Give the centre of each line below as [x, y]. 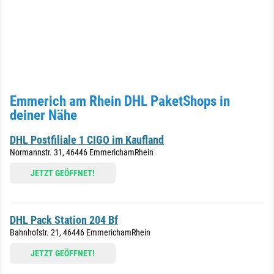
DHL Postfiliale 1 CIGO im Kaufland [87, 140]
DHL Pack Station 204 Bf [64, 220]
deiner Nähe [43, 115]
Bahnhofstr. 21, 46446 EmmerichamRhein [80, 232]
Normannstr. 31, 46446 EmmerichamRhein [82, 152]
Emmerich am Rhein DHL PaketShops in [120, 101]
